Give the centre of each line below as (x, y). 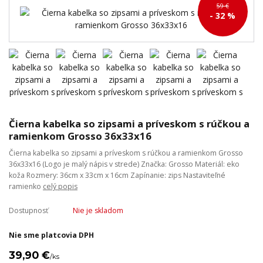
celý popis (60, 186)
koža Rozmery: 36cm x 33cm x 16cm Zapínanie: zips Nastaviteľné (117, 175)
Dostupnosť (28, 210)
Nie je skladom (98, 210)
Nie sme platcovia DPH (51, 235)
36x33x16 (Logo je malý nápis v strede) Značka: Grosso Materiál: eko (124, 164)
